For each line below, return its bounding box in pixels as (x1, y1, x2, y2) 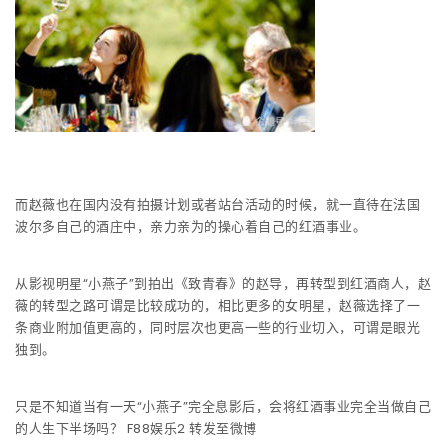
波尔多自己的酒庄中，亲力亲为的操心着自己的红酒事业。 (15, 216, 366, 236)
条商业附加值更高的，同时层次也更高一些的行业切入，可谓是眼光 (15, 317, 420, 337)
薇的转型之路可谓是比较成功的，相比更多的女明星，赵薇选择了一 (15, 295, 420, 315)
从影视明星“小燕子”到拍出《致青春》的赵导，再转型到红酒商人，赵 (15, 273, 431, 293)
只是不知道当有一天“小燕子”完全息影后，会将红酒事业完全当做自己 (15, 396, 431, 416)
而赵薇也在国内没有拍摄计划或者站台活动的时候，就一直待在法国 (15, 194, 420, 214)
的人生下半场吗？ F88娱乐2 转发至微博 (15, 418, 257, 438)
